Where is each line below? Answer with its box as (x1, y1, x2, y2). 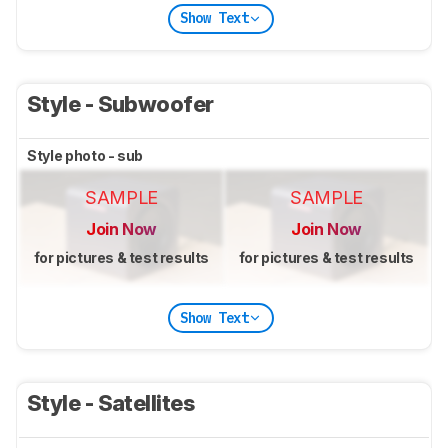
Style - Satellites (27, 390, 199, 417)
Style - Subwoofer (27, 90, 219, 117)
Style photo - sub (27, 146, 146, 164)
